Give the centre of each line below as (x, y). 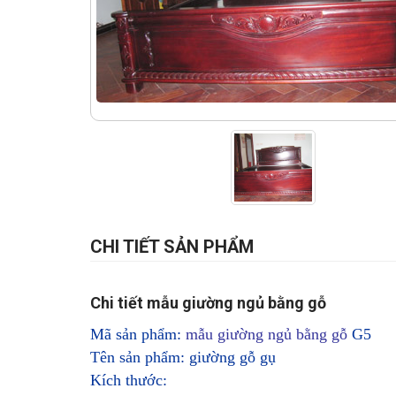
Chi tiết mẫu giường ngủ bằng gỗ (208, 303)
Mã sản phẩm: (138, 335)
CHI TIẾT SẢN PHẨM (172, 247)
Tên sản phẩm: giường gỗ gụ (183, 358)
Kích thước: (129, 381)
